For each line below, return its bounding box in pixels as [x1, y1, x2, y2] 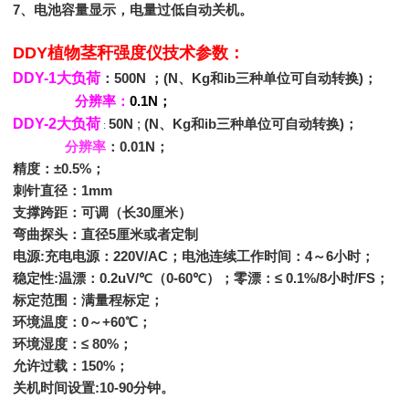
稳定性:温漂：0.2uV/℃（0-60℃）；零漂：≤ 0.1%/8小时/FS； [13, 271, 389, 286]
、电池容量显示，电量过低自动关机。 [20, 3, 253, 17]
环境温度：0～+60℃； [13, 315, 152, 330]
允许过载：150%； [13, 359, 129, 373]
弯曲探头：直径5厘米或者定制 [13, 227, 198, 242]
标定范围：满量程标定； [13, 293, 163, 308]
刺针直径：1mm [13, 184, 112, 198]
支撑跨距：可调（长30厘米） [13, 205, 192, 220]
